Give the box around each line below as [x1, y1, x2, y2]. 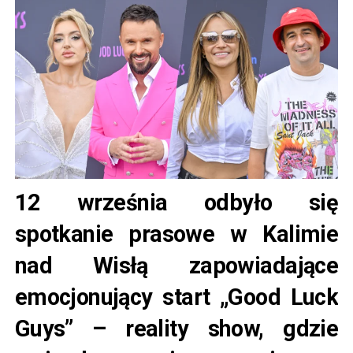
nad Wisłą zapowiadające [14, 252, 339, 280]
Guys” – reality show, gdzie [14, 315, 339, 343]
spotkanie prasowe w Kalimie [14, 221, 339, 248]
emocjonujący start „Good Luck [14, 284, 339, 311]
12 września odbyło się [14, 189, 339, 217]
